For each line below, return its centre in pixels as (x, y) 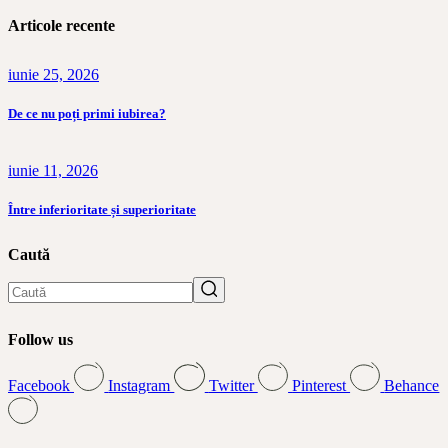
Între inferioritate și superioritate (102, 210)
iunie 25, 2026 (53, 74)
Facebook (41, 385)
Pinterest (321, 385)
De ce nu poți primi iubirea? (87, 113)
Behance (412, 385)
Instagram (141, 385)
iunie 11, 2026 (53, 171)
